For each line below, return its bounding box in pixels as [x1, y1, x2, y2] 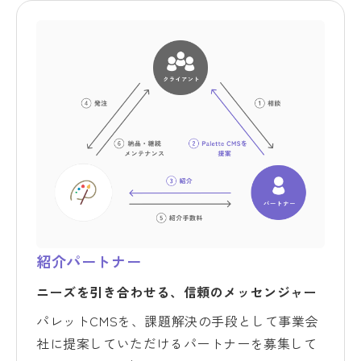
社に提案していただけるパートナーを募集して [36, 334, 317, 354]
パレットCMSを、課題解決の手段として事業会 [36, 311, 319, 331]
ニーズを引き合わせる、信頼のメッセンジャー [36, 282, 317, 302]
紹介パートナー [36, 251, 142, 272]
